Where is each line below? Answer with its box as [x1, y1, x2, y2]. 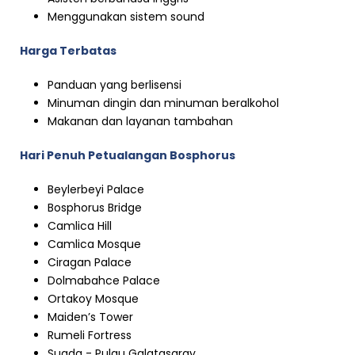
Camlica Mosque [48, 236, 141, 253]
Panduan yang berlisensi [48, 77, 181, 94]
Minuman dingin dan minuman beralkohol [48, 95, 279, 112]
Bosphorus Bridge [48, 200, 142, 216]
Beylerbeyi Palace [48, 181, 144, 198]
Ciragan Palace [48, 254, 132, 271]
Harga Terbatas [20, 43, 116, 59]
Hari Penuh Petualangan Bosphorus [20, 147, 235, 164]
